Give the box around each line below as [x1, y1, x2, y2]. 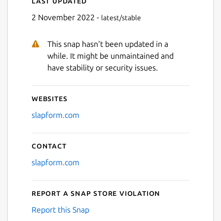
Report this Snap [32, 205, 89, 214]
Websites [32, 93, 68, 103]
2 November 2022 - [32, 12, 101, 22]
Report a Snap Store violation [32, 188, 161, 197]
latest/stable [101, 13, 141, 22]
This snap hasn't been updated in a [47, 39, 168, 48]
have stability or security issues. [47, 63, 158, 72]
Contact [32, 141, 67, 150]
